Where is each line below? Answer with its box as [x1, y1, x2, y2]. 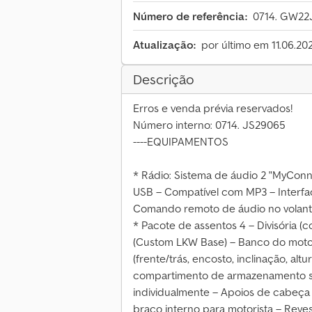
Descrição [133, 70, 194, 89]
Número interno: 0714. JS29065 [133, 118, 286, 132]
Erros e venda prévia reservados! [133, 101, 292, 116]
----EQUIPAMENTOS [133, 134, 228, 149]
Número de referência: [133, 9, 247, 24]
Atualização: [133, 38, 196, 52]
